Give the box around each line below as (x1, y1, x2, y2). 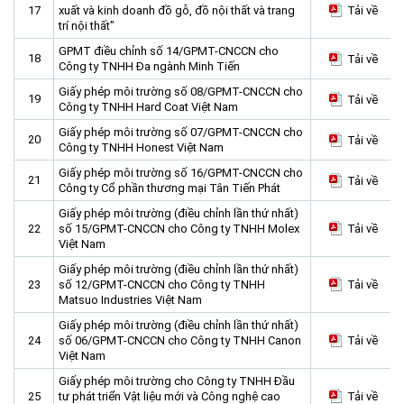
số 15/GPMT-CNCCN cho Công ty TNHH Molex (59, 222, 299, 235)
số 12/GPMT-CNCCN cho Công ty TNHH (59, 278, 265, 291)
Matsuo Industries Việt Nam (59, 293, 202, 307)
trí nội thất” (59, 19, 115, 32)
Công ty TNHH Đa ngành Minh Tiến (59, 60, 240, 73)
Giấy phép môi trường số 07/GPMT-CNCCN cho (59, 125, 303, 139)
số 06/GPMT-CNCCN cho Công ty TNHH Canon (59, 334, 301, 347)
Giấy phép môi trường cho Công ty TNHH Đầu (59, 374, 295, 388)
